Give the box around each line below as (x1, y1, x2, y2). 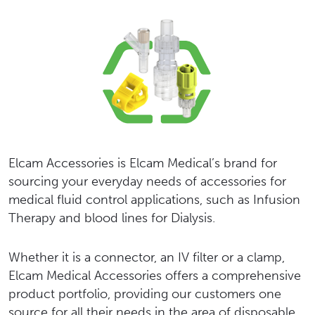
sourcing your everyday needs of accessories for (8, 173, 286, 189)
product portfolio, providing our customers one (8, 285, 281, 302)
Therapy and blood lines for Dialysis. (8, 210, 215, 226)
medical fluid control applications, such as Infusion (8, 191, 300, 207)
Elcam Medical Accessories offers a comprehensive (8, 267, 301, 283)
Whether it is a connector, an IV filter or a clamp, (8, 249, 285, 265)
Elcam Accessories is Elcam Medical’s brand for (8, 155, 277, 171)
